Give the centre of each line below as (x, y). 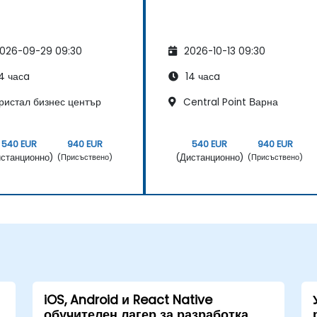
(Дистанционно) (209, 157)
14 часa (201, 76)
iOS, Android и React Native (128, 300)
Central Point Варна (229, 102)
